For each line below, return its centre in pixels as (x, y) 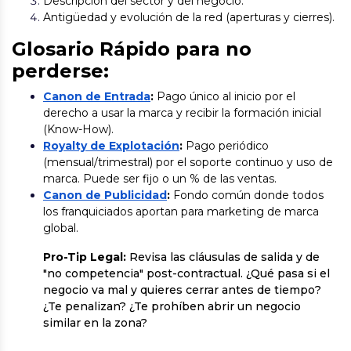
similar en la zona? (95, 323)
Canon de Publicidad (105, 195)
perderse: (60, 71)
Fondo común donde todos (247, 195)
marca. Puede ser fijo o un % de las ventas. (160, 179)
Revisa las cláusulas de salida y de (223, 257)
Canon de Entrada (97, 96)
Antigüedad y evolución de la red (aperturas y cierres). (189, 17)
